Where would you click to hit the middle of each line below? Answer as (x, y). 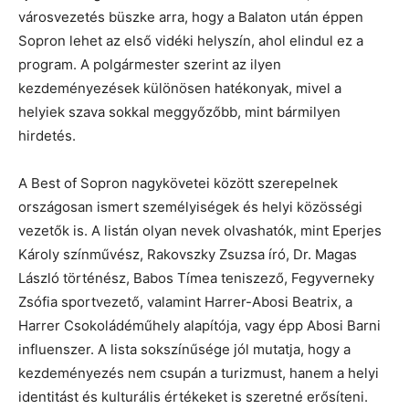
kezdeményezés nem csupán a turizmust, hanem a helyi (199, 372)
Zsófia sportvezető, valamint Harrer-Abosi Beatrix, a (185, 301)
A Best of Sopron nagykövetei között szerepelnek (178, 183)
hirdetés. (47, 135)
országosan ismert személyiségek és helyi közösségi (190, 206)
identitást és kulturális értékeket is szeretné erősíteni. (193, 396)
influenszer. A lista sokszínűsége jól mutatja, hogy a (184, 349)
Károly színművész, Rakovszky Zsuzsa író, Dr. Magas (188, 254)
